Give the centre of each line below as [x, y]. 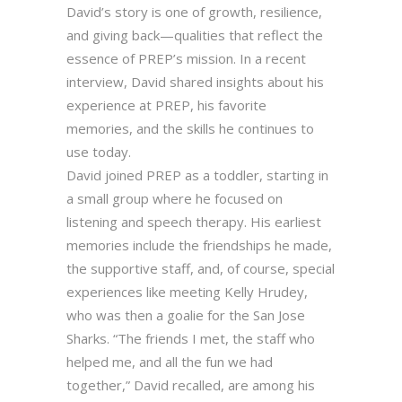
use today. [99, 152]
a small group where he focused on [175, 199]
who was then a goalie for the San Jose [186, 315]
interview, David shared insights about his [195, 82]
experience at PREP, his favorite [166, 105]
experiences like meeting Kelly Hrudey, [187, 292]
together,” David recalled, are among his [191, 385]
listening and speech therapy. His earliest [194, 222]
